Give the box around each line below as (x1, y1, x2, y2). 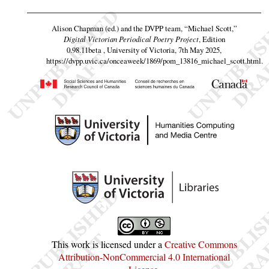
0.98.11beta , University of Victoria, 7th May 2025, (67, 44, 222, 55)
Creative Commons (164, 237, 237, 250)
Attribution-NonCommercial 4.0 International (58, 250, 230, 263)
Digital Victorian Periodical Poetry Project (63, 33, 199, 44)
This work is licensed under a (51, 237, 165, 250)
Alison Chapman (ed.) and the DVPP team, (51, 22, 184, 34)
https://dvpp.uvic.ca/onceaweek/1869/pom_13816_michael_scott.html (46, 55, 261, 66)
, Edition (198, 33, 225, 44)
